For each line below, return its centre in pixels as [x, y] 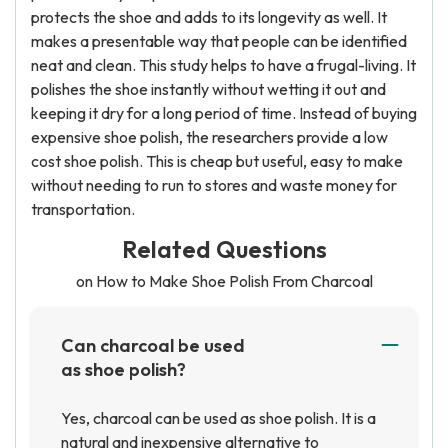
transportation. [83, 209]
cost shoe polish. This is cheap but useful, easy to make [217, 161]
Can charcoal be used [153, 345]
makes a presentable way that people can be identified [219, 41]
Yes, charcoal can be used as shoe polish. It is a [218, 418]
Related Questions [224, 249]
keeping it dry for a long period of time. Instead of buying [224, 113]
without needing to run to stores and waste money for [214, 185]
